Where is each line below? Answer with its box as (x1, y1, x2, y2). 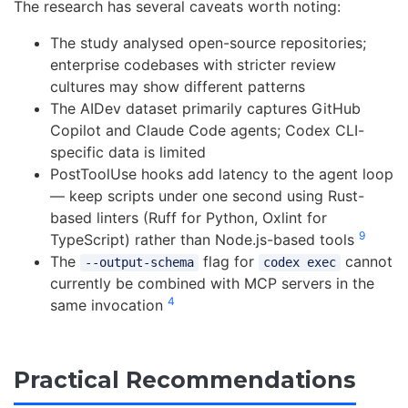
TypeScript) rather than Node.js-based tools (50, 230, 359, 250)
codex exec (262, 255, 336, 270)
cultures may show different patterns (50, 77, 305, 97)
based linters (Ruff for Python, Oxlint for (50, 209, 327, 228)
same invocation (50, 296, 168, 315)
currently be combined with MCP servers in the (50, 274, 374, 293)
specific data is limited (50, 143, 206, 162)
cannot (340, 252, 393, 271)
